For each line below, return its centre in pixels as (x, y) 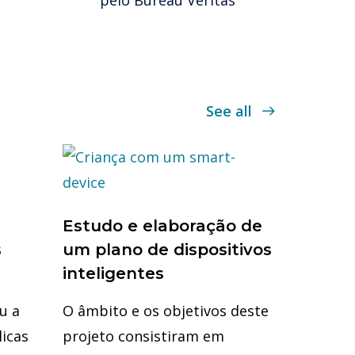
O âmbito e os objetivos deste (166, 311)
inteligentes (113, 273)
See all (229, 111)
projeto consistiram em (143, 336)
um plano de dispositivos (167, 250)
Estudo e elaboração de (162, 226)
